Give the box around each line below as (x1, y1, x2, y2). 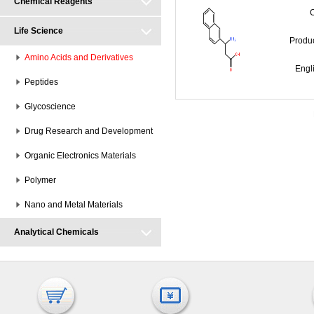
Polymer (25, 175, 56, 185)
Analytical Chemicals (14, 227, 99, 237)
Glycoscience (25, 102, 76, 111)
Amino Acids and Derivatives (25, 53, 133, 62)
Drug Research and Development (25, 126, 153, 136)
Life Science (14, 26, 63, 36)
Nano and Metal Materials (25, 200, 123, 210)
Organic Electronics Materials (25, 151, 136, 161)
